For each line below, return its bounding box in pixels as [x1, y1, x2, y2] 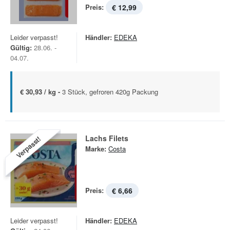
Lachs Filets [85, 133, 128, 143]
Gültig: [10, 43, 32, 52]
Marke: [85, 144, 106, 154]
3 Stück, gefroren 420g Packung [62, 87, 158, 97]
